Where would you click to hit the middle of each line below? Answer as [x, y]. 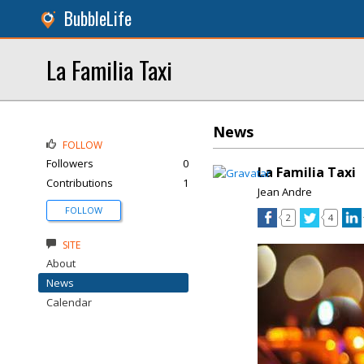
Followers [70, 163]
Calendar [69, 302]
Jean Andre [285, 192]
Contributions [80, 183]
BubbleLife [98, 18]
